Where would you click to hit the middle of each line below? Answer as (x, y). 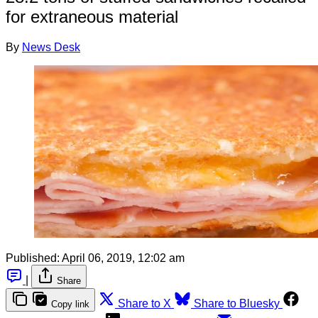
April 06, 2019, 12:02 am (123, 258)
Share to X (144, 303)
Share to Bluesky (237, 303)
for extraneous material (92, 16)
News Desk (51, 47)
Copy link (70, 304)
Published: (33, 258)
